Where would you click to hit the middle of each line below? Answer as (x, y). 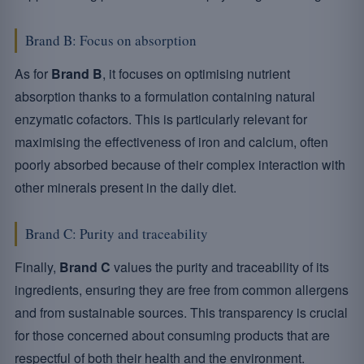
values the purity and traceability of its (220, 267)
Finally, (37, 267)
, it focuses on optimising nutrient (196, 74)
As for (33, 74)
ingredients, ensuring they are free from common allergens (182, 290)
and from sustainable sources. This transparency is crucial (181, 312)
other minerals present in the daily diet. (126, 187)
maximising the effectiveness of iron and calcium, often (171, 142)
